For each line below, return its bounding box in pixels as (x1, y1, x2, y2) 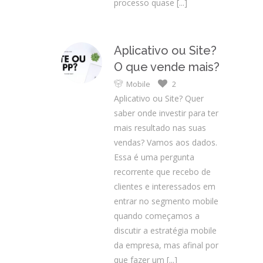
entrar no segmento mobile (114, 195, 218, 207)
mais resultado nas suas (114, 122, 206, 133)
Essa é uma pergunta (114, 151, 194, 163)
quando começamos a (114, 210, 200, 221)
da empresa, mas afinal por (114, 240, 218, 251)
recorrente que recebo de (114, 166, 211, 177)
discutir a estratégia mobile (114, 225, 217, 236)
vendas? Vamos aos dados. (114, 137, 217, 148)
